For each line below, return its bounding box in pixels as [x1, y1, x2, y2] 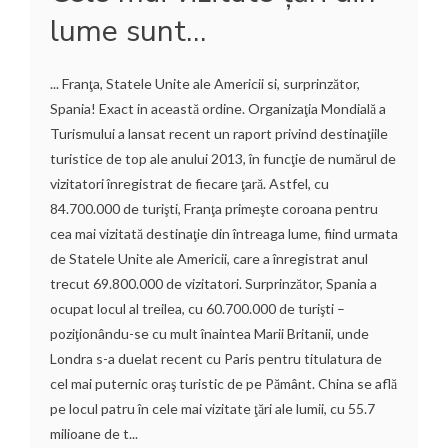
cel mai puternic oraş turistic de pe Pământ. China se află [50, 374, 397, 392]
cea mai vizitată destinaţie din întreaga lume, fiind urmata [50, 224, 398, 242]
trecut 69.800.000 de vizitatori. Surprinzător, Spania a [50, 274, 377, 292]
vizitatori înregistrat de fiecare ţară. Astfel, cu [50, 174, 329, 192]
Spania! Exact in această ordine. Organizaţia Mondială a [50, 99, 386, 117]
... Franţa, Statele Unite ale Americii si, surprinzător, [50, 74, 360, 92]
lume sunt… [50, 10, 206, 52]
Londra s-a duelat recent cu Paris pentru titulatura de [50, 349, 382, 367]
